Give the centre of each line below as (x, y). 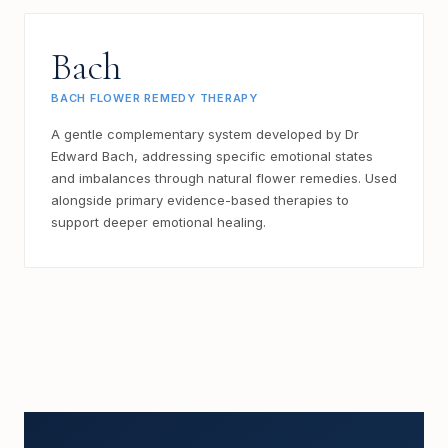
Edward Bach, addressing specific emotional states (212, 155)
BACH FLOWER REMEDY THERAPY (155, 97)
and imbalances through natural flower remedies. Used (224, 177)
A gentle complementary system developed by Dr (205, 133)
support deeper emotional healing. (158, 221)
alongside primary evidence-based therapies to (200, 199)
